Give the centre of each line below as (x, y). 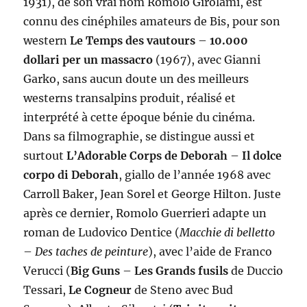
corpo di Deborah (71, 175)
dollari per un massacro (90, 60)
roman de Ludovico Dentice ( (102, 233)
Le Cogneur (102, 290)
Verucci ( (47, 271)
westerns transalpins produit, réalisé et (130, 98)
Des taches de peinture (90, 252)
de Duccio (256, 271)
